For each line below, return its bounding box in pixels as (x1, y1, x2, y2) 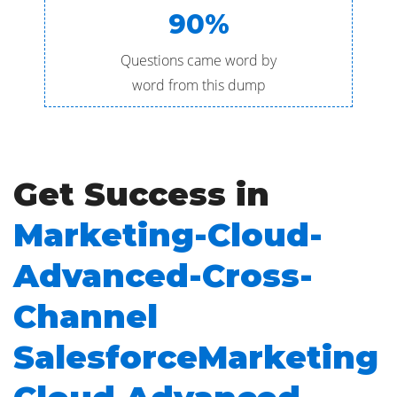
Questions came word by (121, 51, 276, 70)
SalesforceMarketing (13, 338, 378, 377)
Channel (13, 297, 158, 336)
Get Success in (13, 175, 269, 214)
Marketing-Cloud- (13, 215, 323, 254)
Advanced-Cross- (13, 256, 313, 295)
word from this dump (131, 75, 266, 95)
